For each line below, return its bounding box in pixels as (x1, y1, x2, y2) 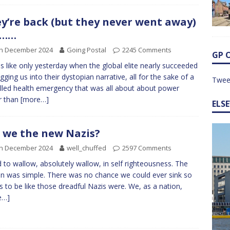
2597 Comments (122, 143, 171, 153)
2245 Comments (122, 45, 171, 54)
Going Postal (67, 45, 106, 54)
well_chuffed (67, 143, 106, 153)
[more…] (21, 94, 49, 104)
